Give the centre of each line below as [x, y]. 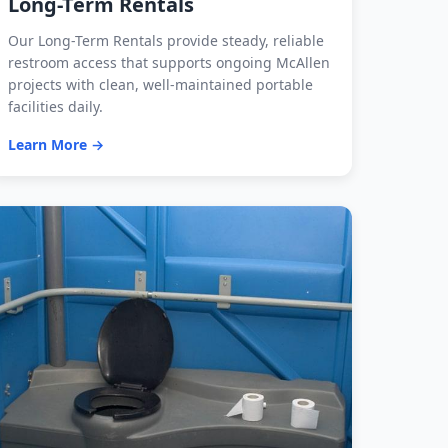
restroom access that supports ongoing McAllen [169, 63]
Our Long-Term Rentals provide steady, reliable [166, 41]
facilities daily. [55, 107]
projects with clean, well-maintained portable [160, 85]
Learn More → [56, 145]
